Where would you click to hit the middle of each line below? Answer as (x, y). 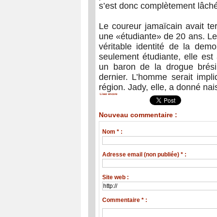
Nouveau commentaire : (138, 115)
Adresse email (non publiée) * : (145, 154)
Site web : (116, 177)
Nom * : (113, 132)
